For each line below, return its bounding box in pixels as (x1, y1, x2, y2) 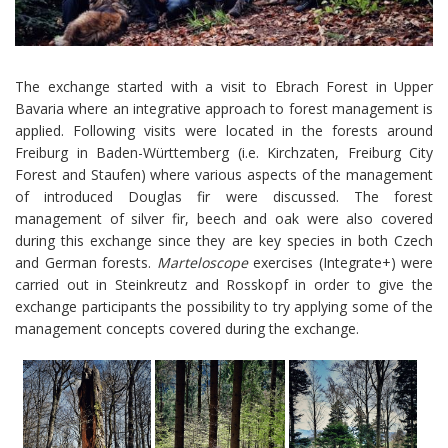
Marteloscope (156, 253, 248, 272)
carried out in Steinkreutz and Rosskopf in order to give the (15, 275, 433, 294)
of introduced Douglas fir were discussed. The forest (15, 187, 433, 206)
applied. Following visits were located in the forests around (15, 121, 433, 140)
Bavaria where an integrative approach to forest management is (15, 99, 433, 118)
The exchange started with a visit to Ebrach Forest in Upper (15, 77, 433, 96)
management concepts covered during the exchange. (15, 319, 359, 338)
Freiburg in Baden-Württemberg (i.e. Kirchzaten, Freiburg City (15, 143, 433, 162)
